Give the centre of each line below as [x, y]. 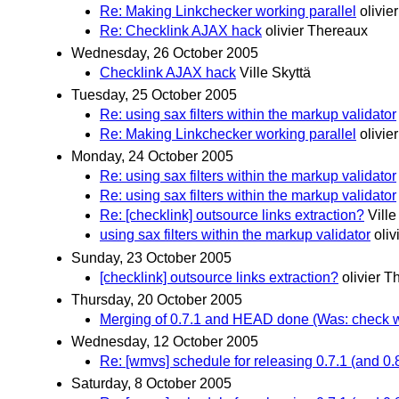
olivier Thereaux [317, 30]
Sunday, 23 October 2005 [151, 257]
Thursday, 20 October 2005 [157, 299]
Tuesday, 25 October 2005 [154, 95]
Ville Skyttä [275, 73]
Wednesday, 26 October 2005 [165, 53]
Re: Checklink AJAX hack [181, 30]
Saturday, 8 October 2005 [151, 384]
